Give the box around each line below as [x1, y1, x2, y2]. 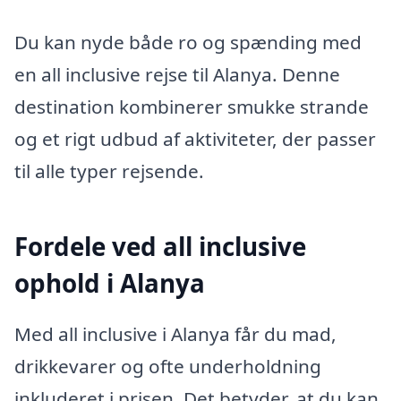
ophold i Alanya [14, 265, 205, 300]
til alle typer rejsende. [14, 158, 204, 183]
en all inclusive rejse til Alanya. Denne [14, 61, 340, 87]
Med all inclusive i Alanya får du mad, [14, 321, 337, 347]
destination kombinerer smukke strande [14, 93, 369, 119]
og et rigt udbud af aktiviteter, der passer [14, 125, 376, 151]
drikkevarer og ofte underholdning [14, 354, 321, 380]
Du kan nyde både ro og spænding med [14, 29, 362, 55]
